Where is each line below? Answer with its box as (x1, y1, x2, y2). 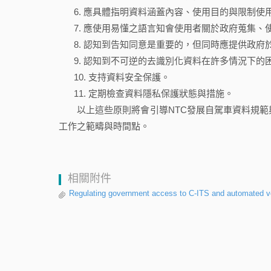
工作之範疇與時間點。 (59, 121, 149, 132)
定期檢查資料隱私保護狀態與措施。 (88, 88, 233, 99)
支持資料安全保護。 (88, 72, 170, 83)
